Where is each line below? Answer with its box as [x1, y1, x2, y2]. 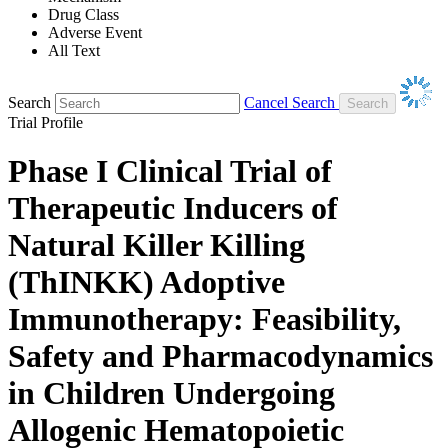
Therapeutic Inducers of [8, 190, 338, 227]
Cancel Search [244, 93, 335, 111]
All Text [48, 41, 100, 59]
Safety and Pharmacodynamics [8, 338, 433, 375]
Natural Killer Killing [8, 227, 305, 264]
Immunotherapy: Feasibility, [8, 301, 401, 338]
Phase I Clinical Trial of [8, 153, 332, 190]
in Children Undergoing [8, 375, 335, 412]
